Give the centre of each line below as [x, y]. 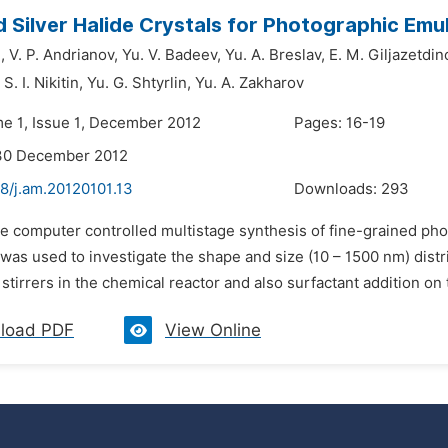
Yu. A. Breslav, [275, 55]
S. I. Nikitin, [43, 83]
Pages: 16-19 [339, 123]
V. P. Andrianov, [63, 55]
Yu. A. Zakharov [249, 83]
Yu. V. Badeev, [171, 55]
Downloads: [337, 189]
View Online [213, 330]
